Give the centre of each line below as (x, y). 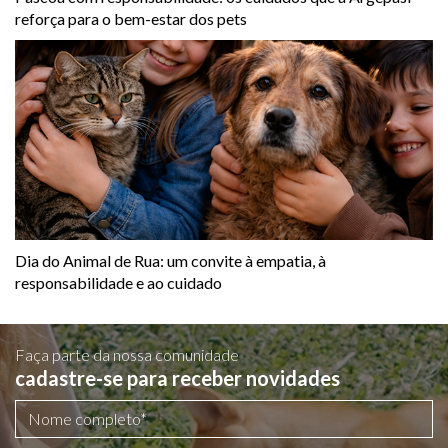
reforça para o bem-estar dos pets (131, 18)
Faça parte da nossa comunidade (127, 354)
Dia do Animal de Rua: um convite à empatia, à (170, 260)
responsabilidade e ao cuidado (118, 282)
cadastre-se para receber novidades (177, 377)
